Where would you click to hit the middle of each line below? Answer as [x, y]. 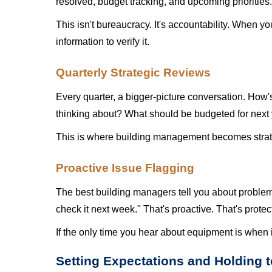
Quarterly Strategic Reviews [133, 73]
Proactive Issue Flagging [125, 168]
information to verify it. [103, 42]
